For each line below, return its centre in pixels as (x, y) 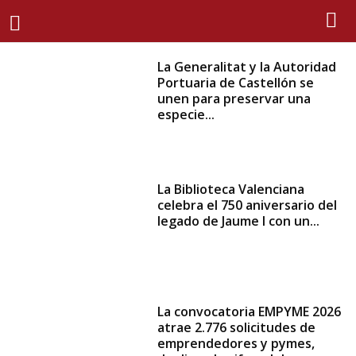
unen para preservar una (234, 99)
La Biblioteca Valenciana (231, 190)
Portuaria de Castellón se (236, 83)
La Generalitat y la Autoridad (247, 67)
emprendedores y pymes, (236, 344)
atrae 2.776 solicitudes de (237, 328)
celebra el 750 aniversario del (248, 205)
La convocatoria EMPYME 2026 (250, 312)
